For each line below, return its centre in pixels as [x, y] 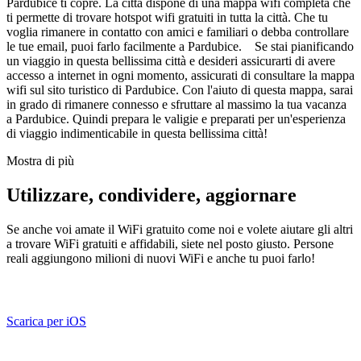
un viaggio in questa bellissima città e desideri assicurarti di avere [171, 60]
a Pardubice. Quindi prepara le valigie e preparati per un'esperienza [176, 118]
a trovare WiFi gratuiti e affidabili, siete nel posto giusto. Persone [170, 243]
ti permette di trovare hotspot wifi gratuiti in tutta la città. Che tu [167, 17]
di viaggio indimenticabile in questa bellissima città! [137, 133]
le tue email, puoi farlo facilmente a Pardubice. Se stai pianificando [180, 46]
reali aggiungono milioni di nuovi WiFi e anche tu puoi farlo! [161, 258]
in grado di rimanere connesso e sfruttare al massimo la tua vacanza [176, 104]
